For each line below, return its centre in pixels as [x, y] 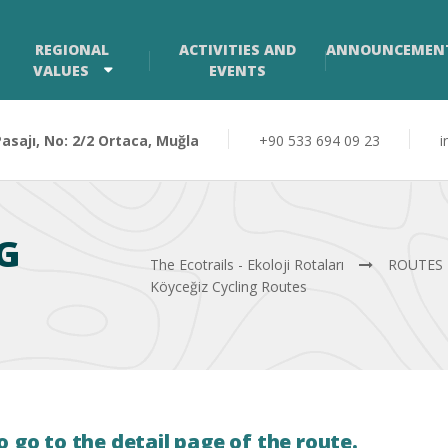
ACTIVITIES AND [238, 49]
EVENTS [238, 70]
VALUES [60, 70]
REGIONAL [72, 49]
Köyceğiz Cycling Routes [229, 286]
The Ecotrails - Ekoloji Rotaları [247, 264]
